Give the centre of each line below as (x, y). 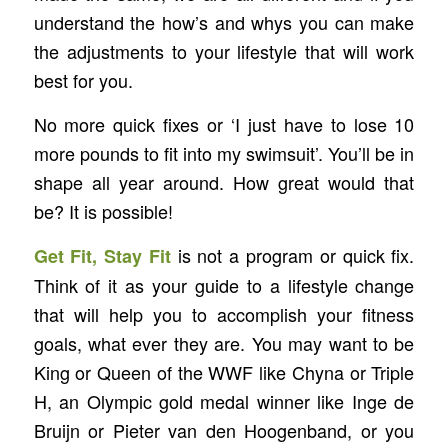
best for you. (83, 79)
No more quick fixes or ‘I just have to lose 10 (224, 123)
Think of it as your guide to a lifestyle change (224, 285)
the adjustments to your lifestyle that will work (224, 50)
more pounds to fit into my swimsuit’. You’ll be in (224, 152)
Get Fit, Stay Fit (102, 256)
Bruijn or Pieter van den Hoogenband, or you (224, 430)
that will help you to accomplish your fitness (224, 314)
